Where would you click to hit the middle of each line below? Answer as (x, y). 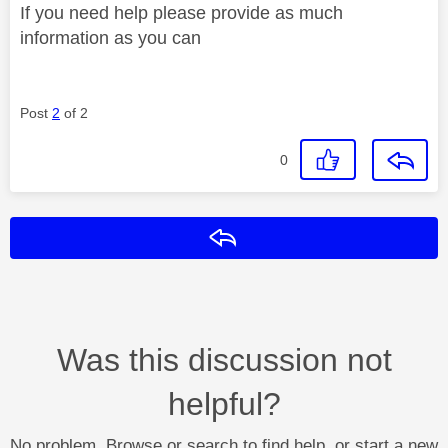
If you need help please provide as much (181, 12)
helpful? (224, 403)
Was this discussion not (224, 359)
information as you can (110, 37)
